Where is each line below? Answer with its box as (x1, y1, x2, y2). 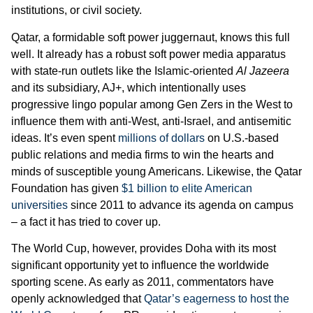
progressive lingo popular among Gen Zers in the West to (11, 98, 293, 110)
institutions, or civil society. (11, 4, 142, 17)
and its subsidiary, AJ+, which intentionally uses (11, 81, 246, 94)
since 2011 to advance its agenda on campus (68, 198, 293, 211)
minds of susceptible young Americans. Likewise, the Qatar (11, 165, 302, 177)
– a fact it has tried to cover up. (11, 215, 161, 228)
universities (11, 198, 68, 211)
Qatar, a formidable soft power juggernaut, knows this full (11, 31, 290, 43)
